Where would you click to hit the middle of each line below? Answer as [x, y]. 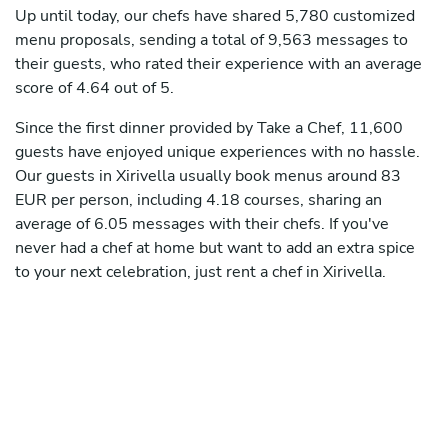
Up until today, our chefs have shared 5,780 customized [215, 16]
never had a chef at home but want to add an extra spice [215, 248]
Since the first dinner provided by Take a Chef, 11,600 [209, 128]
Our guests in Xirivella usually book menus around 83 [208, 176]
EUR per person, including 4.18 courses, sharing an [198, 200]
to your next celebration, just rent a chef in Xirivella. [200, 272]
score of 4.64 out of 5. [94, 88]
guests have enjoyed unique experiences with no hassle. [217, 152]
